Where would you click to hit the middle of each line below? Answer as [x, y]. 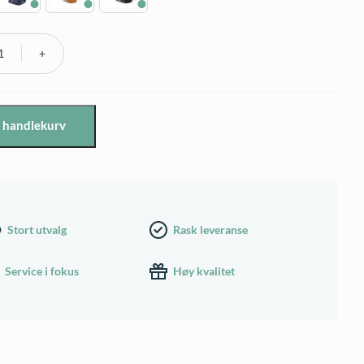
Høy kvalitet [204, 271]
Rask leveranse [211, 230]
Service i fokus [41, 271]
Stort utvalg [37, 230]
